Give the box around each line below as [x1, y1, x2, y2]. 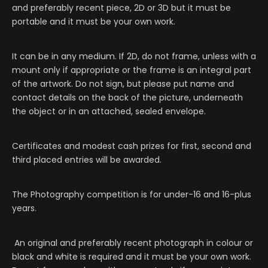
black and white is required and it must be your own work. [12, 251, 251, 263]
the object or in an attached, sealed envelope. [12, 105, 206, 118]
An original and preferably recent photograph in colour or [12, 237, 253, 249]
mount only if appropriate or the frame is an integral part [12, 64, 251, 77]
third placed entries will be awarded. [12, 154, 162, 166]
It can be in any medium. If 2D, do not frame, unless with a [12, 50, 256, 63]
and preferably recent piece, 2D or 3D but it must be [12, 2, 231, 14]
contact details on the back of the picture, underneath [12, 92, 243, 104]
